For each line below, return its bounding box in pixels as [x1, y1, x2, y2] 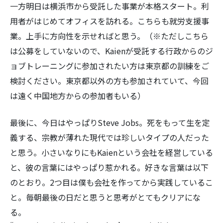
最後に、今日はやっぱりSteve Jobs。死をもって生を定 [10, 116, 210, 128]
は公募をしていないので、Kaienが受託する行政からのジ [10, 45, 213, 57]
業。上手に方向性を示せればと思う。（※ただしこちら [10, 30, 209, 42]
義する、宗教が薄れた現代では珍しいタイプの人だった [10, 131, 209, 143]
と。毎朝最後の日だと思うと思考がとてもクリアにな [10, 191, 201, 203]
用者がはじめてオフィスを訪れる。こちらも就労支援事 [10, 15, 209, 27]
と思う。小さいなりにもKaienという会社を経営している [10, 146, 213, 158]
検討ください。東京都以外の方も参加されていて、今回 [10, 75, 209, 87]
